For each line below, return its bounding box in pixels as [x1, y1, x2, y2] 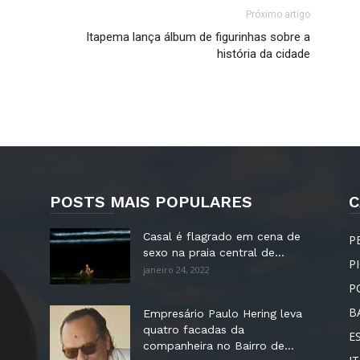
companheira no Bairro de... [143, 339, 294, 352]
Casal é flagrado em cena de [143, 230, 301, 243]
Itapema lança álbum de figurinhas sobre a [86, 30, 310, 44]
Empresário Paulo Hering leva [143, 307, 302, 320]
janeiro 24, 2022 [143, 264, 210, 276]
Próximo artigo [246, 9, 310, 20]
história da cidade [217, 47, 310, 61]
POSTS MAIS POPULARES [50, 192, 252, 211]
